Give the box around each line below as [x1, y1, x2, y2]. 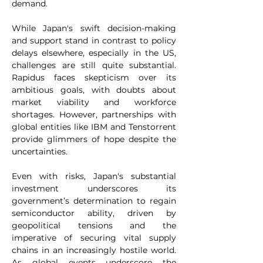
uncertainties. [12, 146, 68, 157]
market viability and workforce [12, 97, 176, 108]
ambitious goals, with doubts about [12, 85, 176, 96]
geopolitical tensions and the [12, 220, 176, 231]
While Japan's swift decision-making [12, 23, 176, 34]
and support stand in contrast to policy [12, 35, 176, 46]
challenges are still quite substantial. [12, 60, 176, 71]
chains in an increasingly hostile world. [12, 245, 176, 256]
